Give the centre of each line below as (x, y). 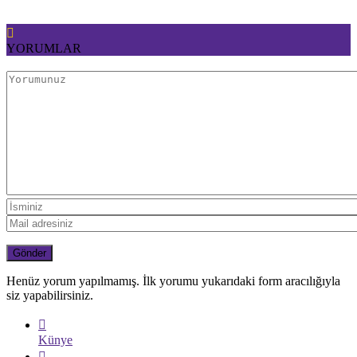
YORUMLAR (44, 49)
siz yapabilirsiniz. (50, 295)
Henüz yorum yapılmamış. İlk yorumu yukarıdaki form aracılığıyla (173, 280)
